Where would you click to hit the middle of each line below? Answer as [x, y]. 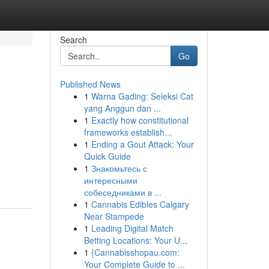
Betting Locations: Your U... [135, 240]
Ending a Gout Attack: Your [142, 144]
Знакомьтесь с [119, 168]
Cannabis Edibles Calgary [140, 204]
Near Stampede [114, 216]
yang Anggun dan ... [122, 108]
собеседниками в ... [122, 192]
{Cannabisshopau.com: [135, 252]
